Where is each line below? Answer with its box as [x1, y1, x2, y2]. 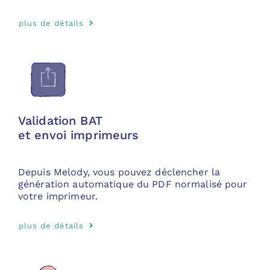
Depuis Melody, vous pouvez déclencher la [17, 166, 221, 178]
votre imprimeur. [17, 190, 98, 202]
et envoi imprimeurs [17, 127, 139, 142]
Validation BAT [17, 113, 102, 128]
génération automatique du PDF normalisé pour [17, 178, 248, 190]
